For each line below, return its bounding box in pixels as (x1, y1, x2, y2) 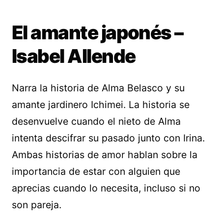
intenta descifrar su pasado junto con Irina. (12, 132, 205, 144)
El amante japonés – (12, 21, 183, 44)
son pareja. (12, 198, 61, 211)
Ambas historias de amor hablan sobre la (12, 148, 197, 161)
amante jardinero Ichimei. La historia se (12, 98, 190, 110)
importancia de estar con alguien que (12, 165, 180, 177)
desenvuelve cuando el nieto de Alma (12, 115, 181, 127)
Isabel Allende (12, 44, 136, 67)
